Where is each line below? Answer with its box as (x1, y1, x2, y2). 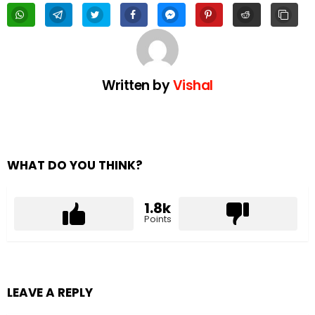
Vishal (172, 75, 213, 95)
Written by (102, 75, 173, 95)
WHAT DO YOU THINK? (7, 156, 143, 174)
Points (143, 212, 172, 226)
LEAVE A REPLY (7, 283, 93, 301)
